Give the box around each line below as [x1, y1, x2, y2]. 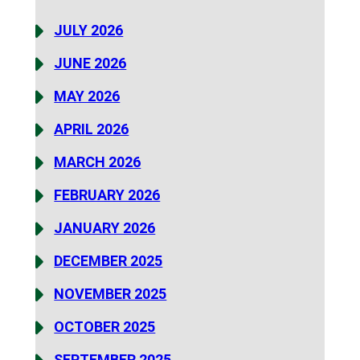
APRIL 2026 [54, 121, 129, 138]
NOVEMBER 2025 [54, 285, 167, 303]
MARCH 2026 [54, 153, 141, 171]
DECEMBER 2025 [54, 252, 163, 270]
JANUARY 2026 [54, 219, 156, 237]
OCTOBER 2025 [54, 318, 156, 336]
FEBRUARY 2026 [54, 186, 161, 204]
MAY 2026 [54, 88, 121, 105]
